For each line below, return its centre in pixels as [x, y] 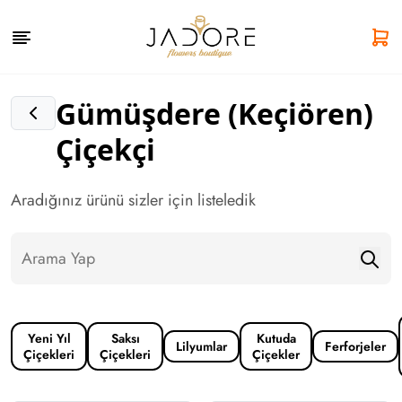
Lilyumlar [201, 346]
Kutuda [276, 338]
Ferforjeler [355, 346]
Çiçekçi [105, 149]
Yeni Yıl [49, 338]
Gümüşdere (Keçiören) [214, 114]
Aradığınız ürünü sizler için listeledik [133, 200]
